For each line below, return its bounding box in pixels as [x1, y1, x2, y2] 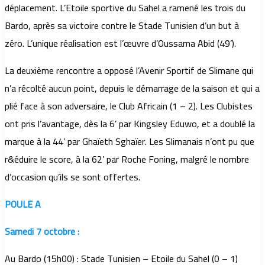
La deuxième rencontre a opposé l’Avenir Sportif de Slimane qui [5, 62, 253, 80]
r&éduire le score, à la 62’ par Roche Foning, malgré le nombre [5, 150, 249, 169]
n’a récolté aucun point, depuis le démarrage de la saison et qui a [5, 79, 260, 98]
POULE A [5, 195, 41, 214]
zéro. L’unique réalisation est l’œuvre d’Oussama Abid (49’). [5, 34, 236, 53]
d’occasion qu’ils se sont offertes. [5, 168, 140, 186]
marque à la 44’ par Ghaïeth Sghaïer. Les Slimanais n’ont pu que [5, 132, 254, 151]
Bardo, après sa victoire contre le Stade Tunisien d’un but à [5, 17, 239, 35]
